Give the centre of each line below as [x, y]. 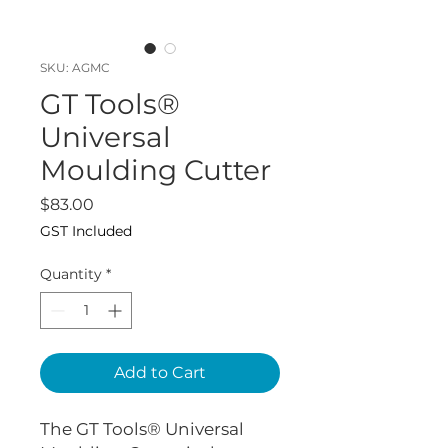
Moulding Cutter [155, 170]
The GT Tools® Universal [142, 429]
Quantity [71, 274]
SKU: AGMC [75, 68]
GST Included [86, 231]
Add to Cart [160, 373]
